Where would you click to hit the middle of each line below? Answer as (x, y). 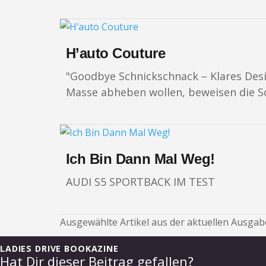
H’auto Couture (115, 53)
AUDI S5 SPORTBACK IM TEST (140, 182)
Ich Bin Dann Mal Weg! (140, 159)
